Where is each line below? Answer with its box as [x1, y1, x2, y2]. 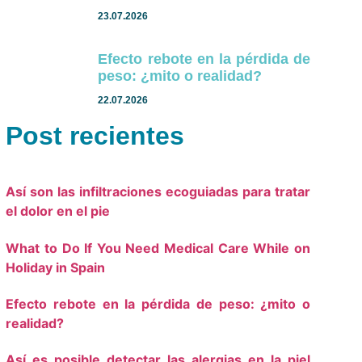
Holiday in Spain [6, 259, 106, 276]
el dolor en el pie [6, 203, 111, 220]
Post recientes [6, 121, 185, 150]
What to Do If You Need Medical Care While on [6, 239, 310, 256]
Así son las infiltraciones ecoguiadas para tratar [6, 183, 310, 200]
